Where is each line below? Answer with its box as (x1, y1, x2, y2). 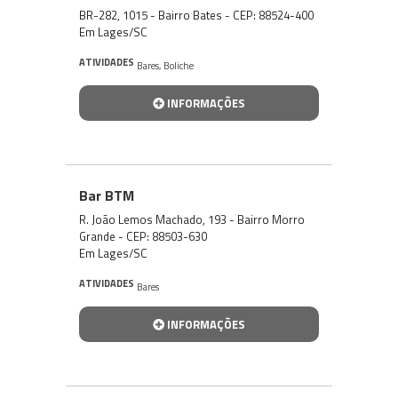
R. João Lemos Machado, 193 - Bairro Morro (79, 210, 305, 228)
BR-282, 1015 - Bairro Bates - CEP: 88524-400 (79, 5, 314, 24)
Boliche (163, 58, 194, 73)
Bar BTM (79, 184, 134, 206)
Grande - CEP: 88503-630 (79, 227, 207, 245)
